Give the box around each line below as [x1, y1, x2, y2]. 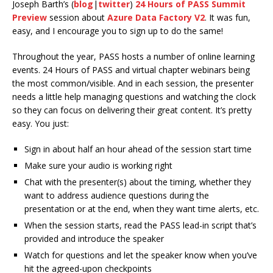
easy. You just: [12, 118, 69, 130]
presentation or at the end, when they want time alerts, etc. [24, 203, 259, 215]
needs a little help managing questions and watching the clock [12, 91, 256, 103]
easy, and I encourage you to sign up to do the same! [12, 25, 223, 37]
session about [47, 12, 107, 24]
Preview [12, 12, 47, 24]
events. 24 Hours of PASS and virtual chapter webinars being [12, 64, 250, 76]
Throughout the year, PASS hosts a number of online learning [12, 51, 255, 63]
